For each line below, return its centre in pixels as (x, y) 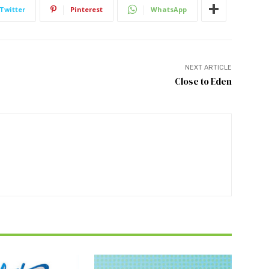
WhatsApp (169, 9)
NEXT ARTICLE (208, 67)
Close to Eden (203, 81)
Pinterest (86, 9)
